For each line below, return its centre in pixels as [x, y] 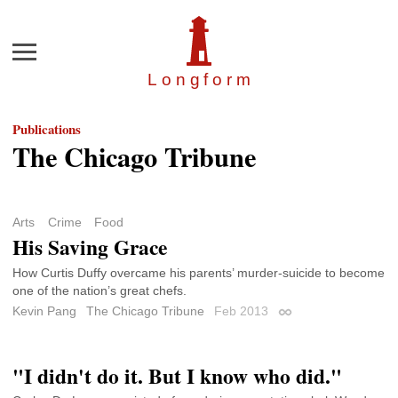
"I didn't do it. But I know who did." [177, 375]
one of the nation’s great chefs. [99, 291]
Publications [47, 129]
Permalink [305, 315]
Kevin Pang [44, 311]
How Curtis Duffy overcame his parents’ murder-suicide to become [199, 273]
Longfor [192, 80]
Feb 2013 [243, 311]
